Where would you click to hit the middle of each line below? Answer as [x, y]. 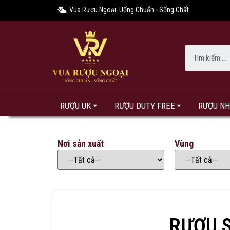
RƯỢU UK [76, 106]
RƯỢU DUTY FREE [145, 106]
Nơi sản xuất [81, 143]
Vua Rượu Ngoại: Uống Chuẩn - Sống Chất [129, 10]
